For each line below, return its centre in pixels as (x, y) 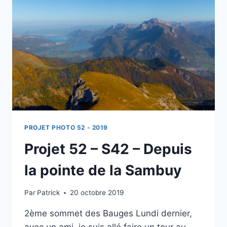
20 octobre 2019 (97, 193)
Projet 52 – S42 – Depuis (108, 149)
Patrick (49, 193)
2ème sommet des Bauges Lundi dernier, (108, 214)
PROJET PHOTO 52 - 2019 (66, 127)
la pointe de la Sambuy (103, 170)
